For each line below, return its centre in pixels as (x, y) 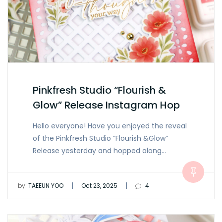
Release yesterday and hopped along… (99, 151)
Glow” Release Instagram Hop (106, 105)
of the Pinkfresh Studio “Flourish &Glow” (100, 139)
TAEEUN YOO (45, 186)
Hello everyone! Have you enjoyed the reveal (110, 126)
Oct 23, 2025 (99, 186)
